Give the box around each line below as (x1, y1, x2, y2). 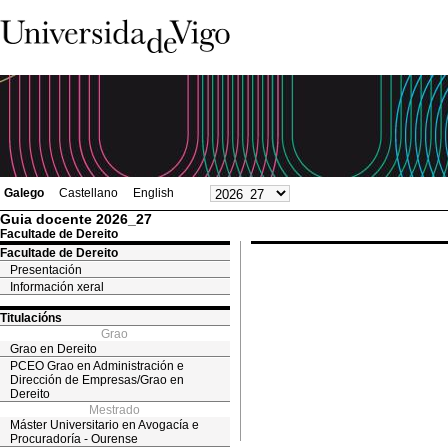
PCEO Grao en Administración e (10, 359, 184, 373)
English (133, 186, 174, 200)
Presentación (10, 263, 82, 277)
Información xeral (10, 280, 104, 294)
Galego (4, 186, 44, 200)
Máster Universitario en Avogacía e (10, 418, 199, 432)
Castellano (59, 186, 118, 200)
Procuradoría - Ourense (10, 432, 138, 446)
